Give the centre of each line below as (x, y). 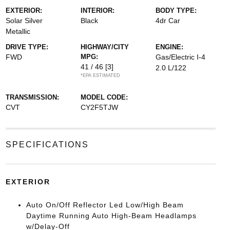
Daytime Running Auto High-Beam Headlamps (111, 216)
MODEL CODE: (104, 97)
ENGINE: (170, 47)
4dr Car (168, 21)
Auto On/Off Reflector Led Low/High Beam (105, 205)
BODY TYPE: (176, 11)
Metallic (18, 31)
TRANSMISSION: (32, 97)
